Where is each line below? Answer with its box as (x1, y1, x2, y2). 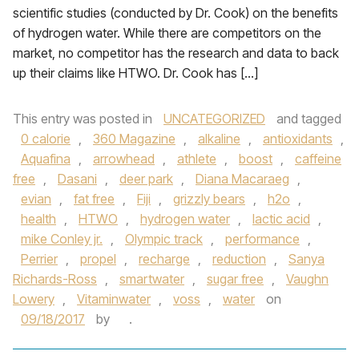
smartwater (119, 271, 184, 287)
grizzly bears (173, 191, 245, 207)
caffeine (295, 151, 341, 167)
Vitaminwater (77, 291, 151, 307)
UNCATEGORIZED (163, 111, 265, 127)
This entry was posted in (13, 111, 155, 127)
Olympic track (125, 231, 203, 247)
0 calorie (21, 131, 71, 147)
